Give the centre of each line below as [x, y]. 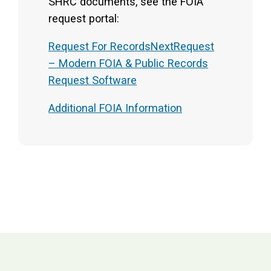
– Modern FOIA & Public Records [128, 63]
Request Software [93, 80]
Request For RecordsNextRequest [131, 46]
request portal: [85, 18]
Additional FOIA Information [115, 108]
